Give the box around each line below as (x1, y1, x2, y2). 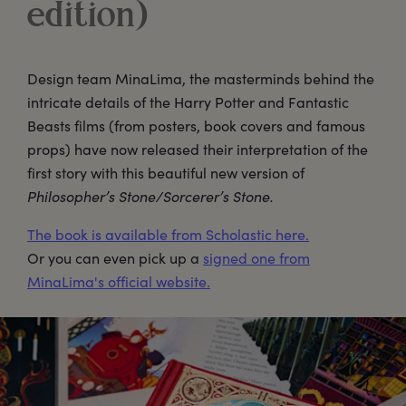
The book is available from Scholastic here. (27, 224, 309, 244)
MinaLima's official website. (27, 271, 210, 291)
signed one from (203, 247, 310, 267)
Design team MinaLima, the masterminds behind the (27, 68, 374, 88)
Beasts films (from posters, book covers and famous (27, 115, 365, 135)
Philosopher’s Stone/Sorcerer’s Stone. (27, 186, 274, 206)
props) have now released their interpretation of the (27, 139, 368, 159)
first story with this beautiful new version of (27, 162, 304, 182)
